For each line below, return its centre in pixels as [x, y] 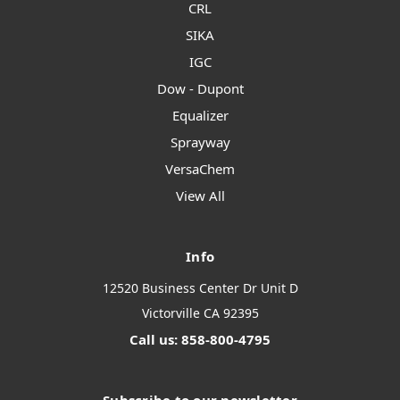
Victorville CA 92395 [200, 313]
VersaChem [200, 169]
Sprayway [200, 142]
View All [200, 196]
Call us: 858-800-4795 [200, 340]
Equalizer [200, 116]
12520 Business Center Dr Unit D [200, 288]
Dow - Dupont [200, 89]
